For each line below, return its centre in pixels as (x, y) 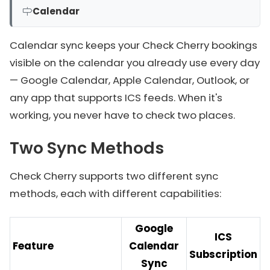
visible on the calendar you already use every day (135, 63)
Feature (33, 246)
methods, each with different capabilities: (115, 193)
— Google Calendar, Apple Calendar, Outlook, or (130, 80)
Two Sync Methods (87, 148)
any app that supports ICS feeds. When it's (116, 98)
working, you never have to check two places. (122, 115)
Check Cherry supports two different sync (114, 176)
